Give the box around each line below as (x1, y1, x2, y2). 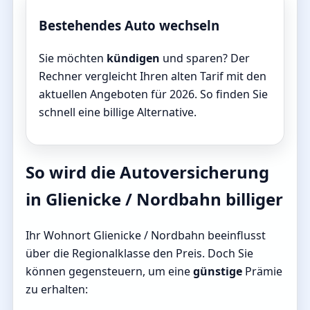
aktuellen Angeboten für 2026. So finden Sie (39, 86, 268, 102)
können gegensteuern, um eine (26, 264, 193, 280)
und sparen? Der (160, 50, 250, 66)
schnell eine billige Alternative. (39, 104, 197, 120)
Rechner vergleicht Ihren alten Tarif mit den (39, 68, 266, 84)
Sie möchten (39, 50, 107, 66)
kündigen (107, 50, 160, 66)
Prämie (242, 264, 282, 280)
